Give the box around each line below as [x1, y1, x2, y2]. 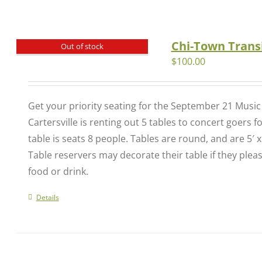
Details [36, 192, 59, 202]
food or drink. [27, 165, 88, 178]
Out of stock [61, 40, 104, 51]
